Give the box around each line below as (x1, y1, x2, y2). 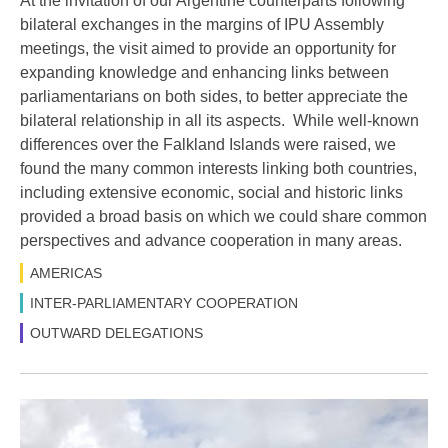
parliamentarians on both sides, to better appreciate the (20, 88, 408, 106)
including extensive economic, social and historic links (20, 184, 403, 202)
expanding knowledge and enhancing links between (20, 64, 389, 82)
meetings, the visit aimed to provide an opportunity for (20, 40, 396, 58)
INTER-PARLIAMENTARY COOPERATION (30, 295, 298, 312)
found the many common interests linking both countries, (20, 160, 417, 178)
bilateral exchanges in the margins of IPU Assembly (20, 16, 384, 34)
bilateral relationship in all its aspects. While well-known (20, 112, 419, 130)
